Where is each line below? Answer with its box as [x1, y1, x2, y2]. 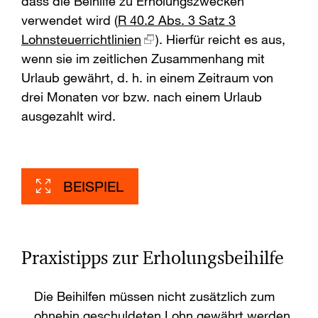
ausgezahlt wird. [21, 108, 116, 124]
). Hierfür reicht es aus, [155, 31, 285, 48]
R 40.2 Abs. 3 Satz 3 [118, 12, 236, 28]
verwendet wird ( [21, 12, 118, 28]
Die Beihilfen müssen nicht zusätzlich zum [34, 288, 275, 305]
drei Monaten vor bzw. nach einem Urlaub [21, 89, 262, 105]
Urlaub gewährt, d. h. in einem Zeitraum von [21, 70, 273, 86]
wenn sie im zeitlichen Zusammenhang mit [21, 50, 265, 67]
